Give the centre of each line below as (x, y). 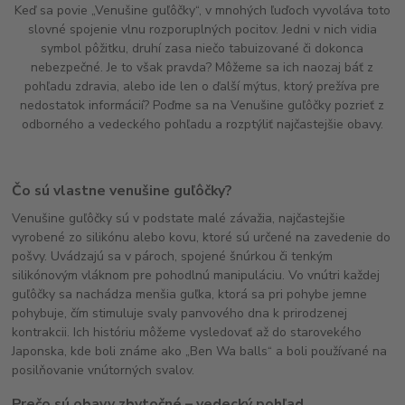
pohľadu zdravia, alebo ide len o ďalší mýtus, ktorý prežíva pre (202, 87)
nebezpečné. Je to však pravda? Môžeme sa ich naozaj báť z (202, 68)
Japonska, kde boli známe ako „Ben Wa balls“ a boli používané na (200, 351)
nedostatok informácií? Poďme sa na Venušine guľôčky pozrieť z (202, 106)
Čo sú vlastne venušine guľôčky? (122, 190)
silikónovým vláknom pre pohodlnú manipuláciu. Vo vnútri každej (196, 275)
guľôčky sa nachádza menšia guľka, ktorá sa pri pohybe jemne (190, 294)
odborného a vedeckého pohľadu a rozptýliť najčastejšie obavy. (202, 125)
